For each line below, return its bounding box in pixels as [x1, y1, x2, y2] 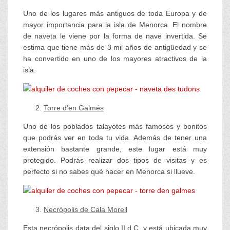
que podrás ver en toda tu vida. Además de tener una [23, 133, 207, 142]
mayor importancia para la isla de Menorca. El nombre [23, 21, 207, 29]
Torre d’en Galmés [44, 104, 104, 112]
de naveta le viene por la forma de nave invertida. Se [23, 32, 207, 40]
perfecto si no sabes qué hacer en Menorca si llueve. [23, 167, 195, 176]
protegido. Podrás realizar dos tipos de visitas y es [23, 156, 207, 164]
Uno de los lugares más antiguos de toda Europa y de [23, 9, 207, 17]
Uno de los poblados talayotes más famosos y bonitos [23, 122, 207, 130]
